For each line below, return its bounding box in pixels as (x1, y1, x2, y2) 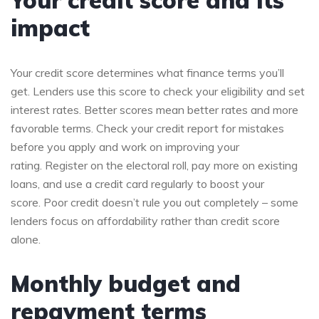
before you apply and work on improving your (11, 139, 239, 154)
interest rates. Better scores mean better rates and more (11, 102, 298, 117)
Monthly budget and (11, 268, 241, 298)
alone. (11, 231, 41, 246)
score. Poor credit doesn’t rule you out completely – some (11, 194, 298, 209)
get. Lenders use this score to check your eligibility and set (11, 83, 305, 98)
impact (11, 13, 90, 42)
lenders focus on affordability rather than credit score (11, 213, 280, 228)
